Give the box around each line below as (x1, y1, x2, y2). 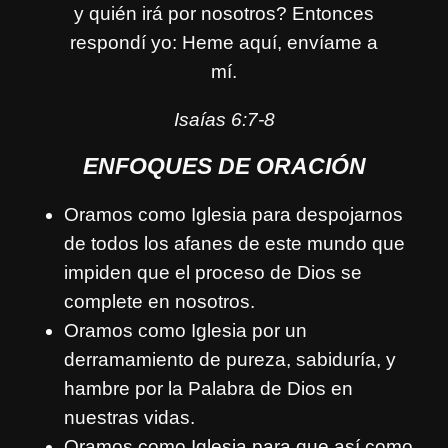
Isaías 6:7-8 (173, 109, 275, 131)
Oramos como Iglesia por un (64, 319, 307, 341)
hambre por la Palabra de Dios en (64, 377, 353, 399)
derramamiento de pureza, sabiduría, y (64, 348, 396, 370)
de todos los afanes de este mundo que (64, 232, 405, 254)
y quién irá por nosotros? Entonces (74, 2, 374, 24)
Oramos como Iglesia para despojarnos (64, 203, 403, 225)
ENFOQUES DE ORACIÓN (82, 153, 366, 180)
